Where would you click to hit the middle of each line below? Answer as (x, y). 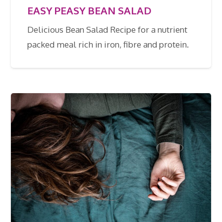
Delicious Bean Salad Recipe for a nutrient (107, 29)
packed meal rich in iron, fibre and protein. (108, 44)
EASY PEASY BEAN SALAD (89, 10)
